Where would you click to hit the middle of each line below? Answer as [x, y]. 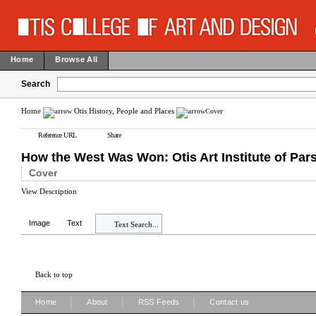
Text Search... [136, 224]
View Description [49, 191]
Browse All [77, 59]
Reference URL [57, 135]
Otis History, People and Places [124, 111]
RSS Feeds [159, 302]
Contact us [230, 302]
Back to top [54, 274]
